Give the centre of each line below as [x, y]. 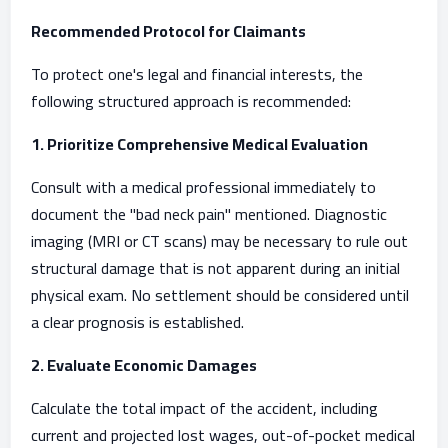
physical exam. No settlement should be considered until [220, 295]
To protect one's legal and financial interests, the [197, 74]
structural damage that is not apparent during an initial [215, 268]
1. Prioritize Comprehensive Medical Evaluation [199, 144]
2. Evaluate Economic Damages [144, 365]
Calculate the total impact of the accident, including [204, 408]
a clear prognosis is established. [137, 322]
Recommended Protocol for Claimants [168, 31]
